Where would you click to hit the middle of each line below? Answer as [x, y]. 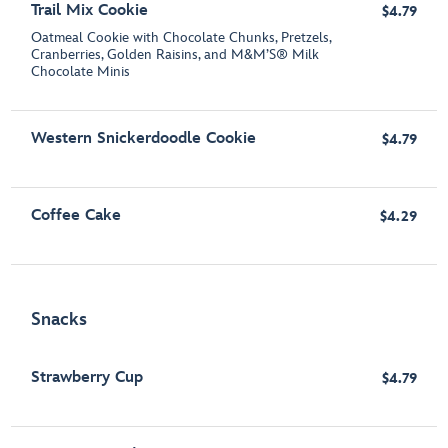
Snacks [59, 320]
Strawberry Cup [87, 378]
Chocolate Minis [81, 72]
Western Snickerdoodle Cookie [144, 139]
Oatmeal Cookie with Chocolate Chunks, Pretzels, [181, 38]
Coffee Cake [76, 216]
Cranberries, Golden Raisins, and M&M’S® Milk [175, 55]
